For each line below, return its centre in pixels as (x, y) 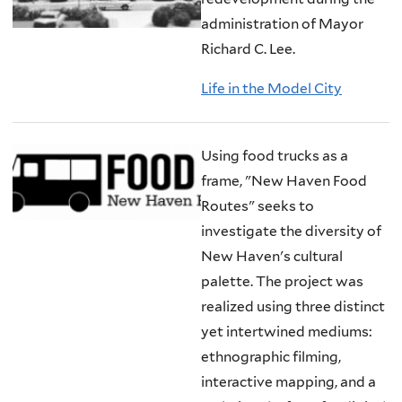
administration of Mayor (282, 24)
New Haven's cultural (272, 257)
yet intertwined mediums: (286, 332)
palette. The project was (282, 282)
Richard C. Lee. (248, 49)
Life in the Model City (271, 88)
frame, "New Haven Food (284, 181)
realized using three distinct (293, 307)
